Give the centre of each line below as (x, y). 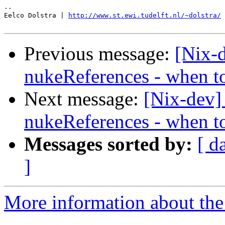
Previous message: (99, 54)
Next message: (84, 99)
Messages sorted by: (108, 144)
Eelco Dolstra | (36, 16)
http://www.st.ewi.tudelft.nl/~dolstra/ (145, 16)
